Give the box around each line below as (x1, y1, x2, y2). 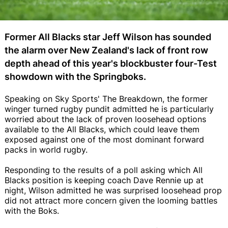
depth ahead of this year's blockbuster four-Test (5, 58, 217, 69)
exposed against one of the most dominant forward (5, 134, 204, 145)
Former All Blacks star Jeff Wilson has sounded (5, 31, 211, 42)
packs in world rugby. (5, 144, 88, 155)
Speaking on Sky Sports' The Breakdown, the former (5, 93, 208, 104)
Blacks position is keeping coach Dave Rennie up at (5, 175, 204, 185)
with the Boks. (5, 205, 59, 216)
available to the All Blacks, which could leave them (5, 124, 199, 134)
